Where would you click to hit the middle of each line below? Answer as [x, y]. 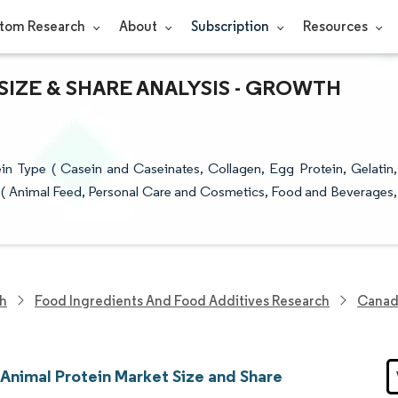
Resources [336, 26]
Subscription [231, 26]
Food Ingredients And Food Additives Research [182, 300]
